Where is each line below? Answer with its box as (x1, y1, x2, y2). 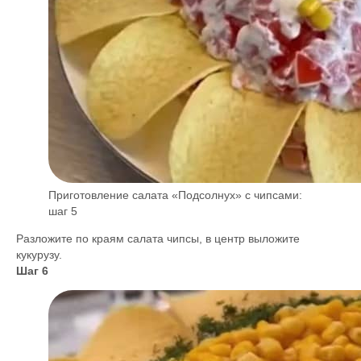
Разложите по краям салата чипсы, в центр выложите (16, 232, 300, 245)
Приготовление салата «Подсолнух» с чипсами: (48, 189, 302, 201)
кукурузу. (16, 248, 62, 261)
